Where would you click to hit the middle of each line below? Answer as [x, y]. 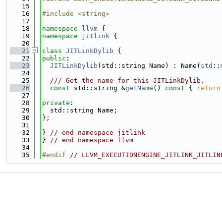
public [54, 58]
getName [139, 88]
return [209, 88]
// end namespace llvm [92, 140]
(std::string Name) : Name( [149, 66]
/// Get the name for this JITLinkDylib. [123, 81]
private [56, 103]
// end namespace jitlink [98, 133]
